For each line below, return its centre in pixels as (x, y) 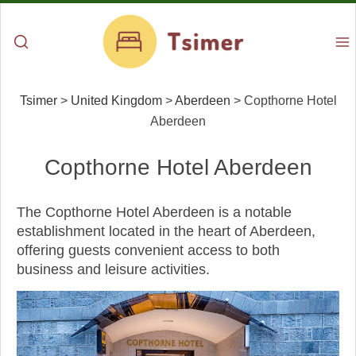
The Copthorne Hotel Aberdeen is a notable (154, 212)
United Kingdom (116, 101)
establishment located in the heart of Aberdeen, (166, 231)
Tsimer (38, 101)
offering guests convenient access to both (148, 250)
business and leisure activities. (113, 269)
